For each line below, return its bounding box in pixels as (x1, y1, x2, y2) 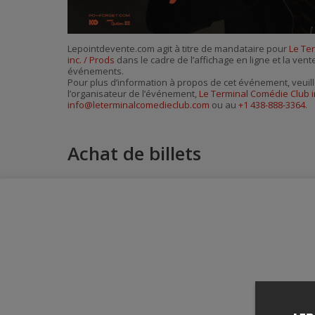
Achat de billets (67, 141, 201, 166)
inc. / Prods (67, 53, 115, 67)
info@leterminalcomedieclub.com (67, 98, 210, 112)
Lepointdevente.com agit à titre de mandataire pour (67, 42, 289, 56)
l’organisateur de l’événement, (67, 87, 199, 101)
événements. (67, 65, 124, 78)
